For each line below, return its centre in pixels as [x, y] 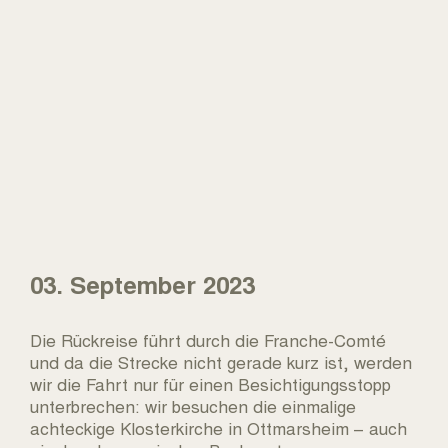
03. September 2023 [142, 283]
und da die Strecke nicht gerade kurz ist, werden [221, 361]
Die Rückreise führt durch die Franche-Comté [208, 339]
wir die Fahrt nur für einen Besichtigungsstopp [210, 383]
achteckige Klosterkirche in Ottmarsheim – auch [218, 427]
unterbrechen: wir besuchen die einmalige [193, 405]
